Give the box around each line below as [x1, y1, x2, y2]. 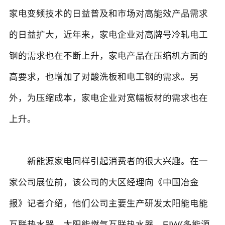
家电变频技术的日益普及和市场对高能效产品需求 [9, 9, 208, 19]
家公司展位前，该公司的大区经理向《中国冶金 [9, 177, 199, 188]
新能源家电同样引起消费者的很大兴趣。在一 [9, 156, 208, 167]
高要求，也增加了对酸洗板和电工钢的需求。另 [9, 72, 199, 82]
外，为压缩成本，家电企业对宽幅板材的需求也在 [9, 93, 208, 103]
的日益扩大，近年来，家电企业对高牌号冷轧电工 [9, 30, 208, 40]
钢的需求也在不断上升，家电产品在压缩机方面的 [9, 51, 208, 61]
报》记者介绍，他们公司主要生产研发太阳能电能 [9, 198, 208, 209]
